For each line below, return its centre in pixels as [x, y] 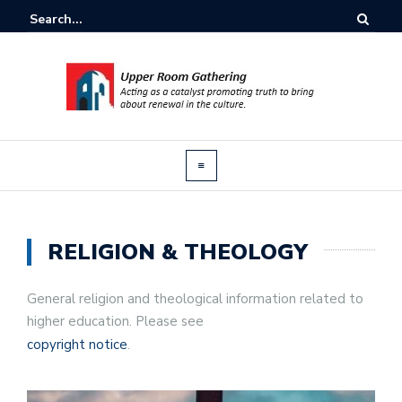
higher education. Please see [115, 321]
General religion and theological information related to [195, 299]
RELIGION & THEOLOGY [178, 252]
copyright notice [77, 345]
